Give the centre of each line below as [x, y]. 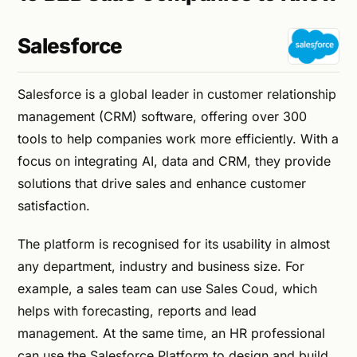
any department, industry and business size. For [161, 266]
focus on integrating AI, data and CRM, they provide [174, 161]
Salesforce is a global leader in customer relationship [177, 94]
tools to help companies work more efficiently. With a [178, 138]
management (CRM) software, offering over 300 [162, 116]
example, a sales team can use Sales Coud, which [167, 288]
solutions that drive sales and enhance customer [162, 183]
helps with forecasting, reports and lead [137, 310]
